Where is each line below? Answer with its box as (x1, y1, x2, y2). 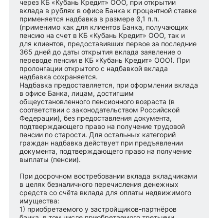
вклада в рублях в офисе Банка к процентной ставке (19, 6, 197, 15)
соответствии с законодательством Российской (19, 106, 180, 114)
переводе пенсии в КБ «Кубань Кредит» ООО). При (19, 56, 190, 65)
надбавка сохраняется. (19, 73, 98, 81)
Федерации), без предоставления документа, (19, 114, 172, 123)
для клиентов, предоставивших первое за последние (19, 39, 197, 48)
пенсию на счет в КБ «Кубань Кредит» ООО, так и (19, 31, 185, 40)
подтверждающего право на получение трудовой (19, 122, 185, 131)
